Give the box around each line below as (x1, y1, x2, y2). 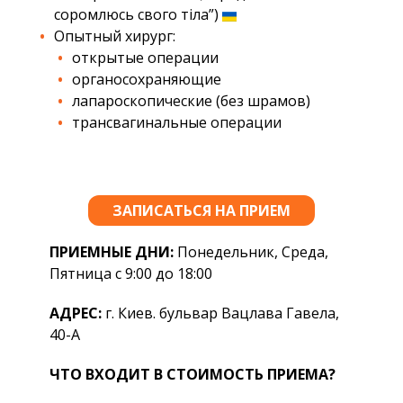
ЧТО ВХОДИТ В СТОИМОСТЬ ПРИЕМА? (49, 364, 336, 385)
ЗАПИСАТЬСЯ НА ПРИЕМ (112, 201, 291, 221)
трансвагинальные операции (72, 112, 282, 133)
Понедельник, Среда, (174, 242, 328, 263)
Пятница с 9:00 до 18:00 (49, 264, 212, 284)
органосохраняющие (72, 69, 221, 90)
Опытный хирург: (54, 26, 175, 47)
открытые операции (72, 48, 219, 68)
